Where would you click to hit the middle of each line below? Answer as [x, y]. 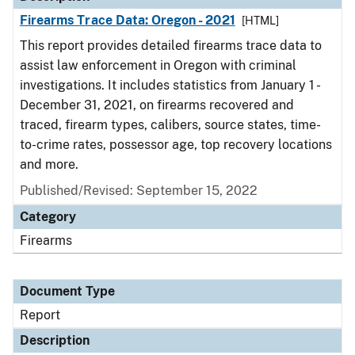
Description [55, 340]
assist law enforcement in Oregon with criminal [158, 65]
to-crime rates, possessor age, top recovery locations [176, 145]
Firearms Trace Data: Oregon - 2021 [128, 20]
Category [48, 217]
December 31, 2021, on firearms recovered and [157, 105]
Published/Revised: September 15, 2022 [139, 191]
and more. [51, 164]
